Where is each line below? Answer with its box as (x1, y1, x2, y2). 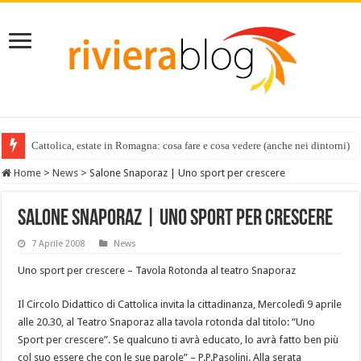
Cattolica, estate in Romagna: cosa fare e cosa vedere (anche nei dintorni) (31, 139, 351, 151)
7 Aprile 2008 (31, 239, 85, 249)
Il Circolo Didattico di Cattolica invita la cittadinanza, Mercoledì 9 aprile (18, 298, 342, 310)
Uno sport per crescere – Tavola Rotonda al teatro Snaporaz (18, 264, 297, 276)
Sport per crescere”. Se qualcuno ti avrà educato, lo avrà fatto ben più (18, 334, 339, 346)
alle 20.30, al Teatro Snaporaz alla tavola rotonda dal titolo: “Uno (18, 316, 316, 328)
